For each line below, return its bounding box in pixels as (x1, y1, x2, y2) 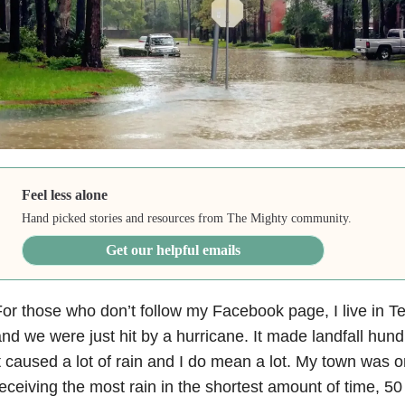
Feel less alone (22, 186, 108, 202)
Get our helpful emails (106, 241, 241, 258)
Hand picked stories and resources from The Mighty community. (22, 211, 353, 225)
